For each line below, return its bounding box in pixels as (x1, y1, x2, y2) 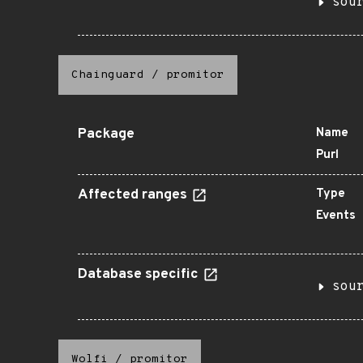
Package (78, 126, 135, 143)
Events (316, 208, 356, 224)
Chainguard (71, 68, 144, 82)
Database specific (78, 266, 202, 284)
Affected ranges (78, 186, 190, 204)
